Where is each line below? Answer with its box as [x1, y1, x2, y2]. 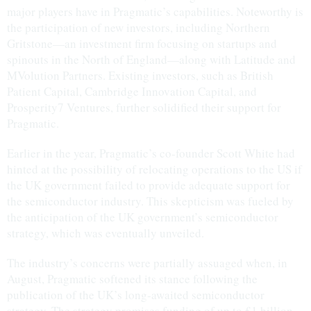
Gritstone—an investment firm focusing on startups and [7, 35, 277, 51]
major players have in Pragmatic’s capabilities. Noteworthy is [7, 3, 303, 19]
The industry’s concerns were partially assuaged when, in [7, 255, 287, 271]
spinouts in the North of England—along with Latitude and [7, 51, 296, 67]
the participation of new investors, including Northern [7, 19, 270, 35]
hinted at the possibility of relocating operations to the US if [7, 161, 302, 177]
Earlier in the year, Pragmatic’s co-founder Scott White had [7, 145, 295, 161]
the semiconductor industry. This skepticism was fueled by [7, 193, 294, 209]
